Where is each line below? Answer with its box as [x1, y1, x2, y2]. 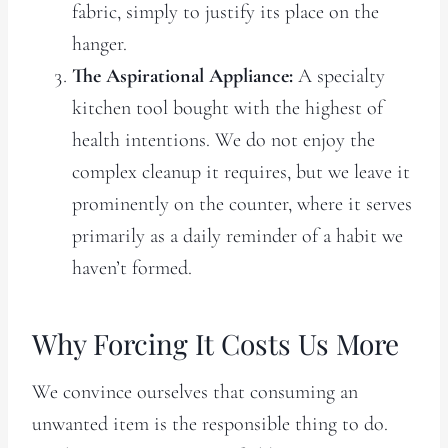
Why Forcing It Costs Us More [32, 324, 399, 362]
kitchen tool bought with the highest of [72, 95, 383, 120]
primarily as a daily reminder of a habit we [72, 223, 403, 248]
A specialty [293, 63, 385, 88]
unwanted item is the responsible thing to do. [32, 411, 388, 436]
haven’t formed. [72, 255, 192, 280]
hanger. [72, 31, 127, 56]
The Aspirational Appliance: [72, 63, 293, 88]
